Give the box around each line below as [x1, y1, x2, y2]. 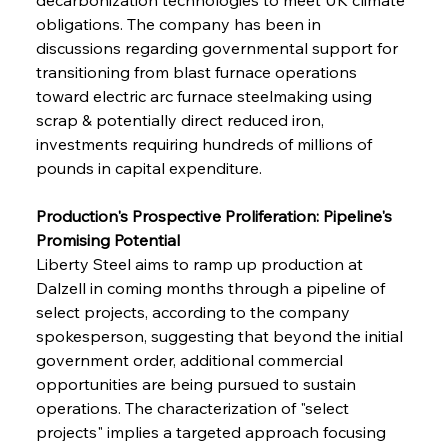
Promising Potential [35, 229, 180, 250]
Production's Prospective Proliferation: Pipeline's [35, 205, 396, 226]
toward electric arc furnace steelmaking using [35, 85, 376, 106]
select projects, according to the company [35, 301, 354, 322]
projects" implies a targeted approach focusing [35, 421, 390, 442]
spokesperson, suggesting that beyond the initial [35, 325, 407, 346]
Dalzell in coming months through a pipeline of [35, 277, 389, 298]
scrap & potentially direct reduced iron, [35, 109, 328, 130]
